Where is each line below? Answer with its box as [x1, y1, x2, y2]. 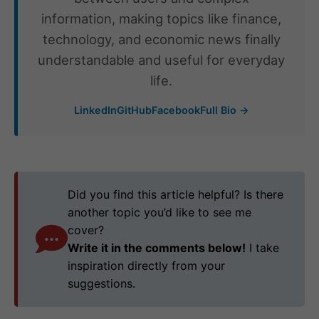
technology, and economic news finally [42, 31, 281, 47]
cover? [68, 222, 104, 237]
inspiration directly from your [68, 258, 225, 273]
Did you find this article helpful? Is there [68, 187, 283, 202]
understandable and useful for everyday [38, 51, 285, 68]
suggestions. [68, 276, 135, 291]
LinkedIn [73, 103, 117, 116]
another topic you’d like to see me [68, 204, 251, 219]
